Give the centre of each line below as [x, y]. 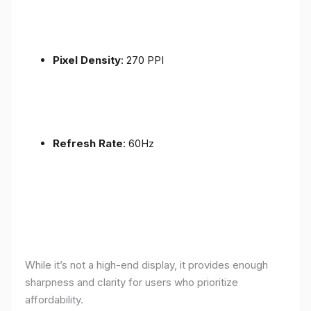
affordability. [54, 300]
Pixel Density [87, 60]
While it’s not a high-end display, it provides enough [146, 265]
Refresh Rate [88, 144]
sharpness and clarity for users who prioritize [132, 283]
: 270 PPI [142, 60]
